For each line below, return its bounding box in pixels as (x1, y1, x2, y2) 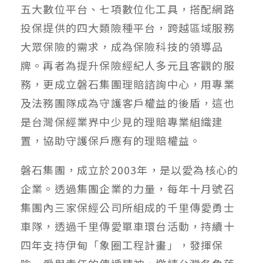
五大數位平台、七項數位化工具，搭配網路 (21, 1, 235, 17)
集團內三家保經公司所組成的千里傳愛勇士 (21, 200, 235, 215)
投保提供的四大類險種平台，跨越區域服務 (21, 20, 235, 36)
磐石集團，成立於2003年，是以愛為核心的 (21, 162, 239, 178)
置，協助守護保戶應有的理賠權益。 (21, 133, 201, 149)
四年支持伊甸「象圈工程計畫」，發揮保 (21, 237, 224, 253)
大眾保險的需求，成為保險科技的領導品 (21, 39, 224, 55)
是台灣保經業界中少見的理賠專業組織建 (21, 114, 224, 130)
